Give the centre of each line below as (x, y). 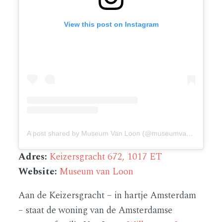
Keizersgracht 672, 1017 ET (106, 157)
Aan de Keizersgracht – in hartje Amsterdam (108, 195)
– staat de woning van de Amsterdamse (96, 210)
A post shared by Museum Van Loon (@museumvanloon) (190, 133)
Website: (39, 171)
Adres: (33, 157)
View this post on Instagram (111, 25)
